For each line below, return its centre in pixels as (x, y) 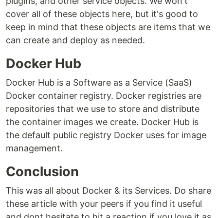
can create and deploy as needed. (75, 40)
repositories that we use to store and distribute (103, 109)
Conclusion (42, 172)
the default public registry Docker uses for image (106, 135)
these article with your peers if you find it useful (104, 204)
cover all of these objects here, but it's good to (102, 14)
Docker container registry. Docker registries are (104, 96)
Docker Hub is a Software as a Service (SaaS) (99, 83)
